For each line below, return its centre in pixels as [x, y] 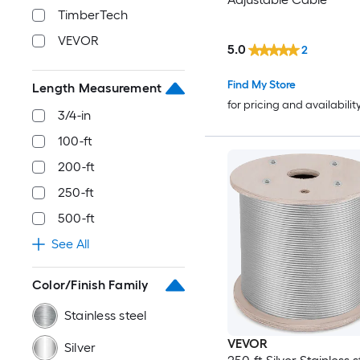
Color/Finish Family [90, 285]
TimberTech [93, 15]
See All [70, 244]
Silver [80, 348]
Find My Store [261, 84]
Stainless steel [106, 315]
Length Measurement [97, 88]
